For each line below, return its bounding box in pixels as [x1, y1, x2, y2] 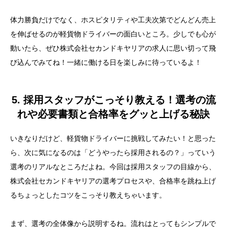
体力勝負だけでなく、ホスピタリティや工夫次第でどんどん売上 [10, 16, 216, 24]
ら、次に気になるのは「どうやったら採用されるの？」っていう [10, 148, 216, 157]
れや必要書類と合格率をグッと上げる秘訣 [17, 108, 210, 120]
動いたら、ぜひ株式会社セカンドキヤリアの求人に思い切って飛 [10, 44, 216, 53]
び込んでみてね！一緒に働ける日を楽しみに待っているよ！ [10, 58, 202, 67]
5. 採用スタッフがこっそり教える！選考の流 [11, 94, 216, 106]
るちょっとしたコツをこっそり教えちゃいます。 [10, 191, 166, 200]
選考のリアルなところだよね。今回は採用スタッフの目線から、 [10, 163, 216, 171]
